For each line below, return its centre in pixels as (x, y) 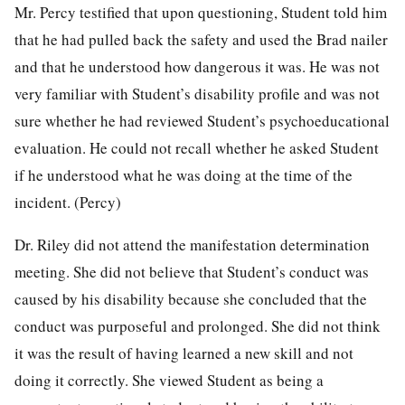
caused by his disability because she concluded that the (191, 298)
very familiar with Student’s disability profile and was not (197, 93)
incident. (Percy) (68, 202)
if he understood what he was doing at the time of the (184, 174)
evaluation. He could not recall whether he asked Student (197, 147)
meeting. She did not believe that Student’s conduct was (192, 271)
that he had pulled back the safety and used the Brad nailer (201, 39)
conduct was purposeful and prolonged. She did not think (198, 325)
